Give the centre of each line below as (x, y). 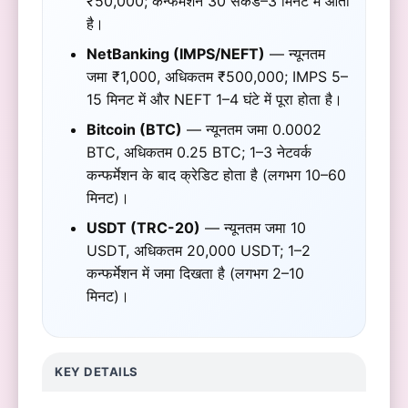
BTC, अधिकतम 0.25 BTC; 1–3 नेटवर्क (199, 152)
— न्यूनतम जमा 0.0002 (252, 129)
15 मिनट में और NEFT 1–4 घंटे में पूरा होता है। (215, 99)
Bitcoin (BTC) (135, 129)
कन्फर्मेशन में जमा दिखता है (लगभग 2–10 (196, 273)
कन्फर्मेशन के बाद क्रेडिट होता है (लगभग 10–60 (217, 174)
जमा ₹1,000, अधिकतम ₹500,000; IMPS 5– (218, 76)
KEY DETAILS (96, 371)
